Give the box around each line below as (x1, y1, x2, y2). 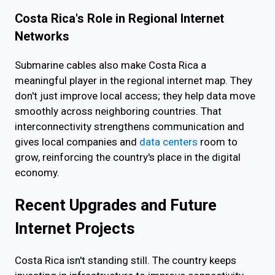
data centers (139, 135, 198, 148)
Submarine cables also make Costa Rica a (15, 58, 206, 71)
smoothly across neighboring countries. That (15, 104, 222, 117)
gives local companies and (15, 135, 139, 148)
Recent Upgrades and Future (15, 195, 217, 214)
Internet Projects (15, 219, 135, 238)
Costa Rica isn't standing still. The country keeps (15, 254, 236, 266)
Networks (15, 29, 69, 44)
